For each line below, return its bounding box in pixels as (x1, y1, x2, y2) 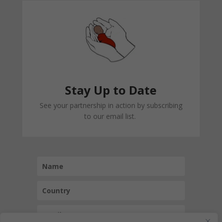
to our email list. (84, 111, 138, 121)
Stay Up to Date (65, 82, 157, 99)
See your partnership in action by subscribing (39, 101, 182, 111)
